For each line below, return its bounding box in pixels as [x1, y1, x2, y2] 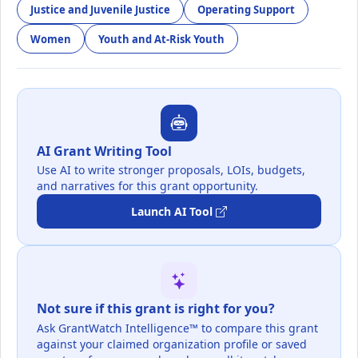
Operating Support [197, 2, 295, 17]
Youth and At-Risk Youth [98, 31, 225, 46]
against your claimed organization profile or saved [37, 336, 307, 352]
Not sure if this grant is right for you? [37, 300, 275, 318]
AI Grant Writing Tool [37, 141, 172, 160]
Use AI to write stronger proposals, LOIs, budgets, [37, 162, 305, 178]
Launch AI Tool [131, 204, 213, 220]
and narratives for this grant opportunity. [37, 178, 258, 194]
